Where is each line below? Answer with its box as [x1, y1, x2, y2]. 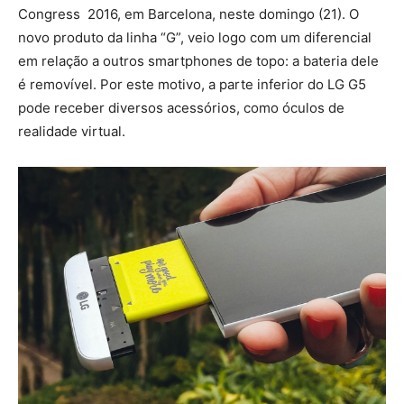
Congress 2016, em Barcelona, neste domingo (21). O [18, 5, 359, 23]
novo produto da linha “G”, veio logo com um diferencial [18, 28, 372, 46]
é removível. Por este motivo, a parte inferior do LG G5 [18, 75, 366, 93]
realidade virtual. [18, 122, 125, 140]
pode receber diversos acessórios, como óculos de [18, 98, 344, 116]
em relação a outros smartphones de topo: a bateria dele [18, 51, 379, 69]
